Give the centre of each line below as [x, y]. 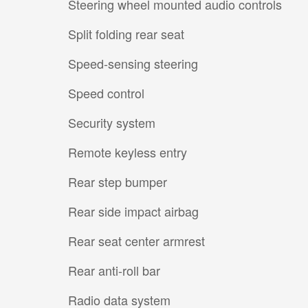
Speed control [106, 92]
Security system [112, 122]
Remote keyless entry [128, 152]
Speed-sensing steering [133, 63]
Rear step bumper [118, 181]
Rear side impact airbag [133, 211]
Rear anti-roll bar [114, 270]
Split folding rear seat [126, 33]
